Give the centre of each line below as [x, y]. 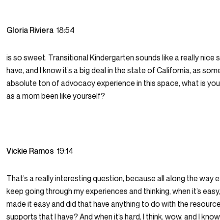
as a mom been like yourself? [56, 96]
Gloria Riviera [32, 30]
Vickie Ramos [32, 151]
